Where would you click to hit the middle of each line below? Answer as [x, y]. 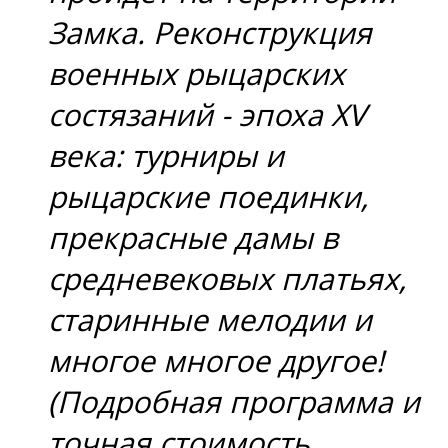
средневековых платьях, [227, 278]
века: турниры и [166, 155]
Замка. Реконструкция [210, 32]
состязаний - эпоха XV [207, 114]
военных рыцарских [196, 73]
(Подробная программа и [234, 401]
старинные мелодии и [210, 319]
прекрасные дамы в [193, 237]
